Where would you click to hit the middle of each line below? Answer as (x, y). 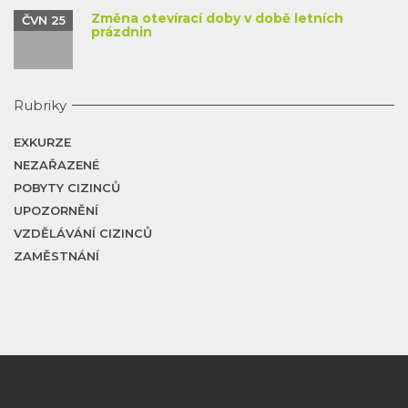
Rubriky (40, 105)
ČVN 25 (43, 20)
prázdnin (122, 31)
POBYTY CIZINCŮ (67, 187)
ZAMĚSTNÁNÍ (56, 255)
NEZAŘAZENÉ (56, 164)
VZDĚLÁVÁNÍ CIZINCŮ (83, 233)
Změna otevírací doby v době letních (217, 18)
